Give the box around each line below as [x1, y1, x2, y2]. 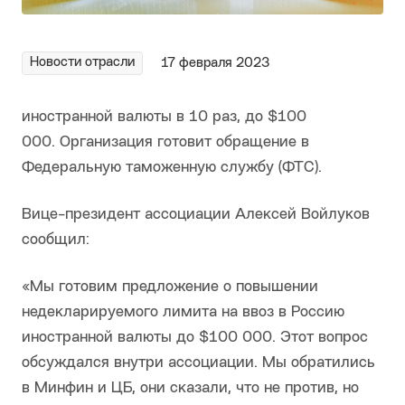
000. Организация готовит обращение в [22, 135, 309, 151]
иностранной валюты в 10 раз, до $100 [22, 109, 306, 126]
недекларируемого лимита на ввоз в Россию [22, 305, 344, 321]
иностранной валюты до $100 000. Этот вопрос [22, 330, 368, 346]
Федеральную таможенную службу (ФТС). [22, 160, 322, 176]
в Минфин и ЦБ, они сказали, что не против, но [22, 381, 359, 397]
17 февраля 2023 [161, 56, 269, 71]
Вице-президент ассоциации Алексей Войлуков [22, 207, 370, 223]
